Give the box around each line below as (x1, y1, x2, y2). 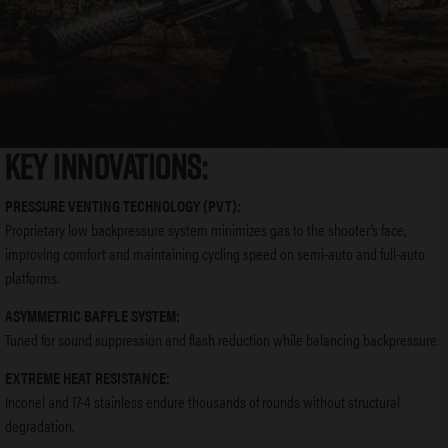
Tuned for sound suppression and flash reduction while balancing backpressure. (5, 328, 439, 352)
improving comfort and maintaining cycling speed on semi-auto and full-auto (5, 241, 425, 265)
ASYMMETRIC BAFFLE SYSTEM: (5, 304, 180, 328)
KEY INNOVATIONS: (5, 140, 207, 190)
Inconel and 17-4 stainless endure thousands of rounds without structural (5, 390, 400, 414)
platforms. (5, 265, 59, 289)
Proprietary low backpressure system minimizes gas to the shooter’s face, (5, 217, 406, 241)
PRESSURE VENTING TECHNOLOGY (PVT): (5, 193, 241, 217)
